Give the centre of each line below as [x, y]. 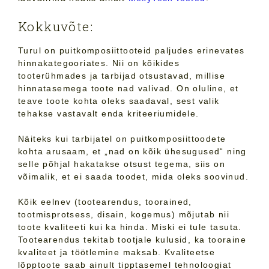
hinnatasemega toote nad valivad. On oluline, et [128, 89]
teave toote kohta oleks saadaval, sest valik [119, 101]
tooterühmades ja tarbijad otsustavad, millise [122, 76]
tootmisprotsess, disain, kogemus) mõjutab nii [124, 215]
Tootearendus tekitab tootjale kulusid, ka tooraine [132, 240]
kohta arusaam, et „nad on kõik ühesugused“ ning [132, 152]
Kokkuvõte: [56, 27]
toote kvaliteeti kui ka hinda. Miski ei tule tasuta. [130, 227]
